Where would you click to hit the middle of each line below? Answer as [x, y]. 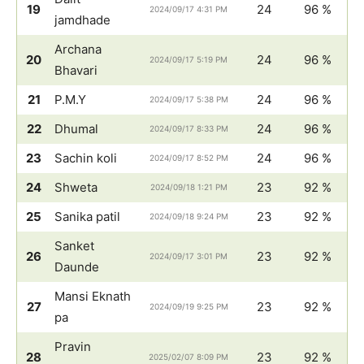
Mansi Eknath [93, 296]
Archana [78, 49]
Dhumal [76, 128]
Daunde [77, 266]
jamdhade [82, 19]
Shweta [76, 187]
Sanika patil [87, 216]
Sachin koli [86, 158]
